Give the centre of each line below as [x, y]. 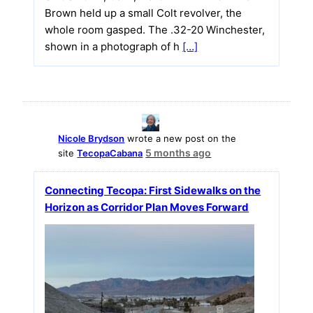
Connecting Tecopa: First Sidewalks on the [153, 190]
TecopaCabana [110, 153]
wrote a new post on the [181, 138]
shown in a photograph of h [114, 46]
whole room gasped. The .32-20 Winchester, [155, 29]
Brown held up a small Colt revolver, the [144, 13]
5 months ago [179, 152]
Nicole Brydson [92, 138]
